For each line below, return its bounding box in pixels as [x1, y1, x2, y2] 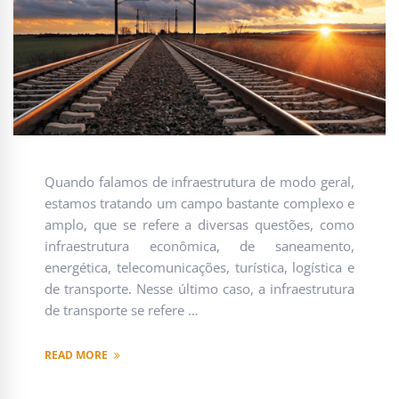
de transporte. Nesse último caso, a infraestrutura [45, 280, 354, 298]
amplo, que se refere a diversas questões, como [45, 216, 354, 234]
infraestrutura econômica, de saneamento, [45, 237, 354, 256]
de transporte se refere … [45, 301, 199, 320]
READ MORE [45, 347, 108, 363]
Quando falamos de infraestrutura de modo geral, [45, 173, 354, 191]
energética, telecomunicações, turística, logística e [45, 258, 354, 277]
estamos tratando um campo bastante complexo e [45, 194, 354, 213]
